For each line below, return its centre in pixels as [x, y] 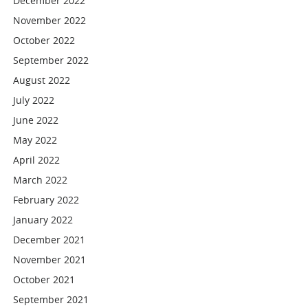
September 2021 [51, 299]
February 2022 [46, 200]
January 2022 [43, 220]
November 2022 [50, 20]
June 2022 [36, 120]
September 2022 [51, 60]
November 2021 [50, 260]
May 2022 [35, 140]
